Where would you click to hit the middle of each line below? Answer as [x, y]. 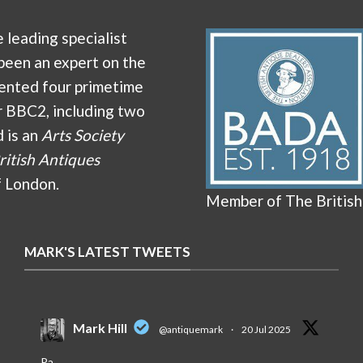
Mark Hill [100, 327]
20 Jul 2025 [266, 329]
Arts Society [83, 135]
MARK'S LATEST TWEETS [107, 252]
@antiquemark [190, 329]
